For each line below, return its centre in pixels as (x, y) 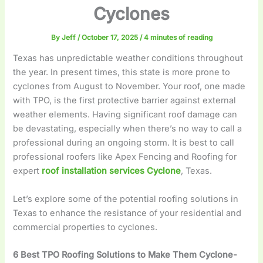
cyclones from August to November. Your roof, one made (129, 87)
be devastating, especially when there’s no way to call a (128, 129)
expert (26, 171)
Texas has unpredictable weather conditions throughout (128, 58)
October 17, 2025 (110, 37)
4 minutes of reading (178, 37)
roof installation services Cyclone (112, 171)
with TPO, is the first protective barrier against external (125, 101)
